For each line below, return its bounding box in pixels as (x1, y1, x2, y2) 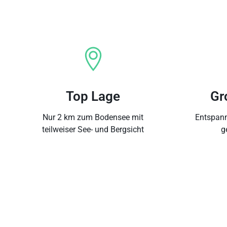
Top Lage (66, 88, 120, 104)
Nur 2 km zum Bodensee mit (43, 112, 143, 122)
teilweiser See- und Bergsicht (42, 124, 144, 134)
